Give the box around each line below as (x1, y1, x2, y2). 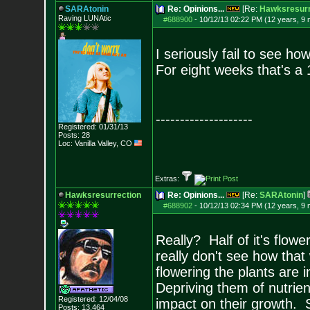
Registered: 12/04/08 (57, 295, 128, 303)
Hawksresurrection (64, 190, 141, 200)
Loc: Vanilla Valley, (57, 139, 120, 147)
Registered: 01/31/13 (57, 122, 128, 131)
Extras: (154, 174, 181, 183)
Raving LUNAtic (57, 14, 111, 22)
